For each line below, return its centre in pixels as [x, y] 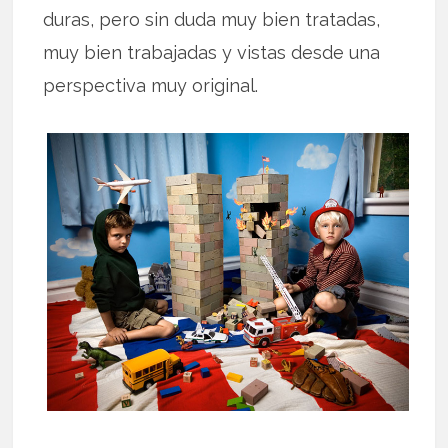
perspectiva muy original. [151, 85]
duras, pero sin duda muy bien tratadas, [212, 19]
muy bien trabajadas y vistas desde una [212, 52]
